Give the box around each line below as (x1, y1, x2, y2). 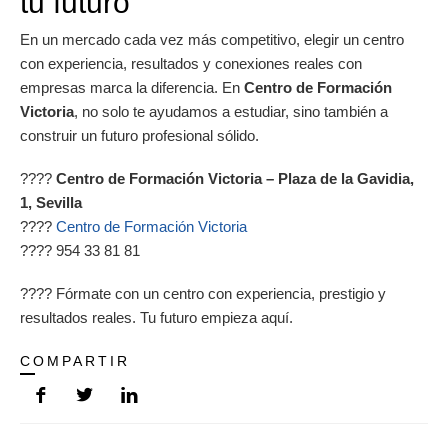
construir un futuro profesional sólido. (20, 126, 259, 144)
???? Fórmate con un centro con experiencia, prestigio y (20, 284, 386, 302)
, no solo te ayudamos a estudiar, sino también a (74, 102, 388, 120)
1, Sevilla (20, 193, 82, 211)
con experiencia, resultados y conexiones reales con (20, 54, 362, 72)
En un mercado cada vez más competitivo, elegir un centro (20, 30, 404, 48)
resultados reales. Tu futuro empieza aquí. (20, 308, 293, 326)
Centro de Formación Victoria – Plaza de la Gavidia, (56, 169, 414, 187)
